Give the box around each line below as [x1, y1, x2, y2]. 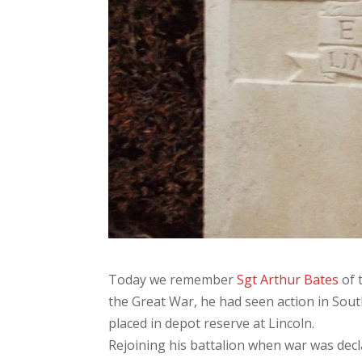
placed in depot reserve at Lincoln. [108, 314, 315, 332]
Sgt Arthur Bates [237, 270, 339, 288]
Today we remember [108, 270, 238, 288]
